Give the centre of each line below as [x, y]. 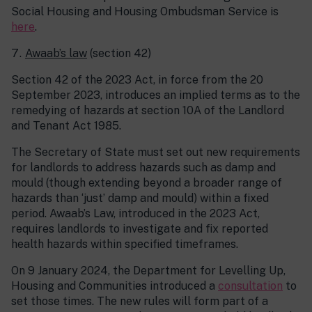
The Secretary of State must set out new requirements [156, 153]
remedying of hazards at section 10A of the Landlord [148, 111]
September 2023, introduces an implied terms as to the [156, 95]
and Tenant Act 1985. [66, 126]
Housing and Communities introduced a [115, 286]
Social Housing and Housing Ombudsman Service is [145, 12]
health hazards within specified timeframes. [125, 244]
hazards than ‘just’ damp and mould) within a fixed [140, 198]
